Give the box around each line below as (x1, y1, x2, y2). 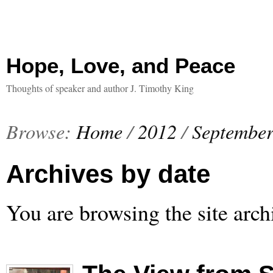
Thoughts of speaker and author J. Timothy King (6, 82, 194, 94)
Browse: (6, 118, 71, 144)
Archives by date (6, 160, 210, 188)
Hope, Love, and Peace (6, 54, 235, 77)
